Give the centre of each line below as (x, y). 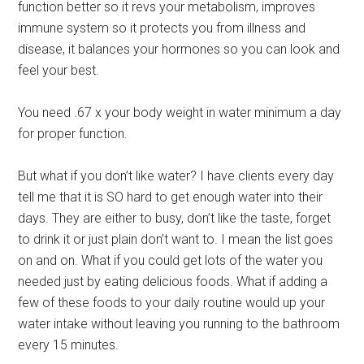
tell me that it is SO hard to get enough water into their (171, 197)
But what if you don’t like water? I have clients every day (176, 175)
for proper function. (73, 133)
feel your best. (59, 70)
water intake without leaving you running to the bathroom (179, 323)
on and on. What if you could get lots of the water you (171, 260)
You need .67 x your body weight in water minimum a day (180, 112)
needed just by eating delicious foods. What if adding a (173, 281)
